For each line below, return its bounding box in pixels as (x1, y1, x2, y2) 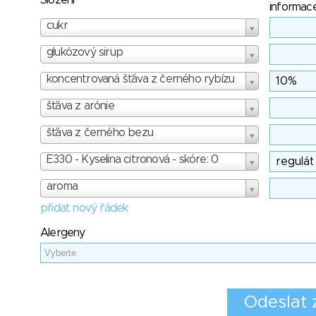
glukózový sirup (47, 47, 123, 58)
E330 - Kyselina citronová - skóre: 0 (47, 154, 219, 165)
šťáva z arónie (47, 100, 114, 111)
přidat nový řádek (40, 202, 128, 214)
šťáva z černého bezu (47, 127, 153, 138)
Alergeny (40, 227, 85, 238)
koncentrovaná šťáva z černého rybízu (47, 73, 235, 85)
